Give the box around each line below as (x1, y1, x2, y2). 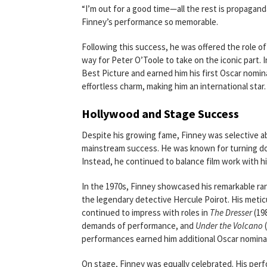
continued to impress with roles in (82, 207, 210, 218)
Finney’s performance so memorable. (82, 16, 218, 27)
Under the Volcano (195, 220, 263, 231)
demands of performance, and (82, 220, 195, 231)
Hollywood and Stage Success (82, 106, 239, 121)
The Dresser (210, 207, 252, 218)
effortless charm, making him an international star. (82, 80, 266, 92)
